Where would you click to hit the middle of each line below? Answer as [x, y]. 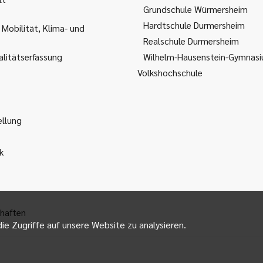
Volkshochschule [170, 73]
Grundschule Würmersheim [195, 9]
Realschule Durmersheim [191, 41]
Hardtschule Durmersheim [194, 25]
